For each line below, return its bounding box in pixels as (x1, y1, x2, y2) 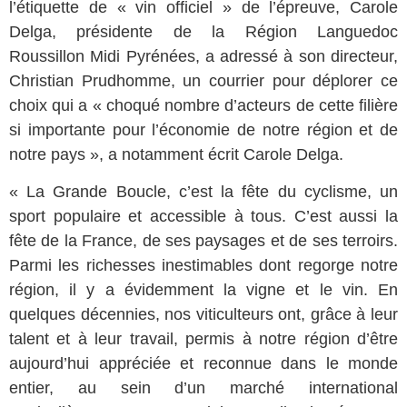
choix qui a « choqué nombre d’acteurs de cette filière (9, 95, 398, 114)
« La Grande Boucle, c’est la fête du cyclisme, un (9, 183, 398, 202)
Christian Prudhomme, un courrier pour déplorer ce (9, 71, 398, 90)
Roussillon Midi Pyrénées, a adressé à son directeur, (9, 46, 398, 65)
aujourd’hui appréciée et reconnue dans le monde (9, 354, 398, 373)
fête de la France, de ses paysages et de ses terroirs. (9, 232, 398, 251)
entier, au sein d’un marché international (9, 379, 398, 398)
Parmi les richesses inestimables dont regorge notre (9, 256, 398, 275)
